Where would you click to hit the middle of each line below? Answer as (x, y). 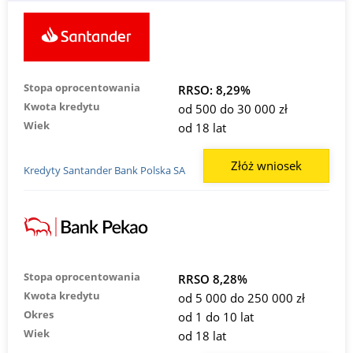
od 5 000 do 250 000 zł (241, 298)
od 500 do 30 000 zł (232, 109)
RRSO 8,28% (212, 279)
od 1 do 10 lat (216, 317)
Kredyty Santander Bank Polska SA (104, 170)
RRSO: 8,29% (214, 90)
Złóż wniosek (266, 166)
